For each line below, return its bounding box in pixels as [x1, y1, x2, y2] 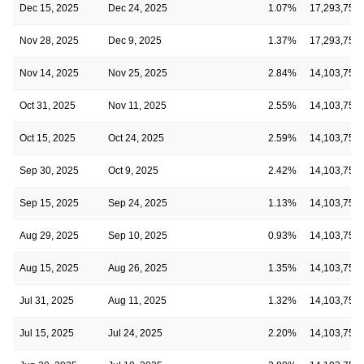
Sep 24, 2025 [108, 197, 167, 209]
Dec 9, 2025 [108, 34, 162, 46]
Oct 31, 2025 [19, 99, 76, 111]
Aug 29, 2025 [19, 229, 79, 241]
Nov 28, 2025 [19, 34, 79, 46]
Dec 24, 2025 [108, 2, 167, 14]
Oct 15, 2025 [19, 132, 76, 144]
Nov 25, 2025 [108, 67, 167, 79]
